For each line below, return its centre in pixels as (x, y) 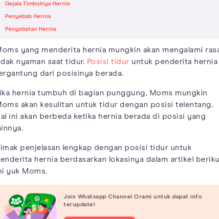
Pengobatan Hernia (31, 30)
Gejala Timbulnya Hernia (37, 4)
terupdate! (79, 205)
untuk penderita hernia (173, 62)
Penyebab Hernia (28, 17)
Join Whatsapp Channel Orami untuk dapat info (133, 197)
